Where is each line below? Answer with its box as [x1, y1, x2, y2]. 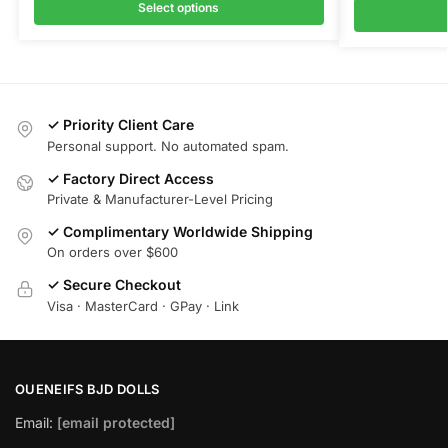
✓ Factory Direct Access [47, 169, 214, 187]
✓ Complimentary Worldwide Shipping [47, 223, 313, 241]
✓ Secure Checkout [47, 276, 181, 294]
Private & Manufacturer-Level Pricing [47, 191, 273, 208]
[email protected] [57, 413, 175, 431]
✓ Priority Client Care [47, 116, 194, 134]
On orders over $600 [47, 244, 178, 261]
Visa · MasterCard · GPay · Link [47, 297, 239, 314]
